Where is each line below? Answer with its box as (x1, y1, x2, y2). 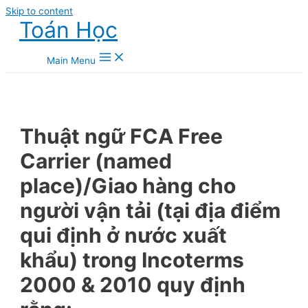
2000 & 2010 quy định (20, 272, 246, 297)
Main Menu (47, 55, 96, 66)
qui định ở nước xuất (20, 222, 228, 247)
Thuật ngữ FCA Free (20, 123, 223, 148)
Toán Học (19, 16, 118, 43)
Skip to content (5, 5, 73, 16)
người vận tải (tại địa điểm (20, 197, 281, 223)
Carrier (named (20, 148, 173, 173)
